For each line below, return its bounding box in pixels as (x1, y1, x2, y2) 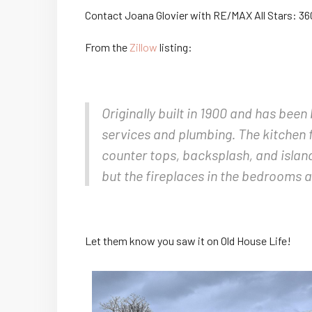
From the (85, 40, 130, 54)
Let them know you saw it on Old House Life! (85, 233, 291, 247)
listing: (157, 40, 192, 54)
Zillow (130, 40, 157, 54)
